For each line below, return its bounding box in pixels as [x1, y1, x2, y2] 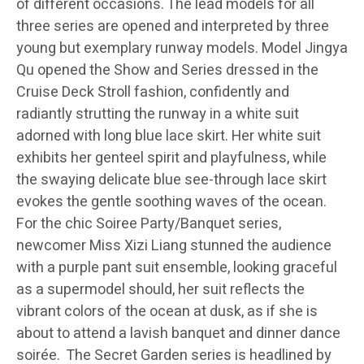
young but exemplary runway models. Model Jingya [16, 37, 348, 59]
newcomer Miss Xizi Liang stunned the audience [16, 234, 331, 257]
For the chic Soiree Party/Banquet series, [16, 212, 281, 235]
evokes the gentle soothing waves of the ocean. [16, 190, 330, 213]
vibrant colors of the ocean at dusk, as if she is [16, 300, 318, 323]
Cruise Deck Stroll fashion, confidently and [16, 80, 289, 103]
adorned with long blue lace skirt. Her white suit [16, 124, 321, 147]
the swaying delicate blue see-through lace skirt [16, 168, 327, 191]
